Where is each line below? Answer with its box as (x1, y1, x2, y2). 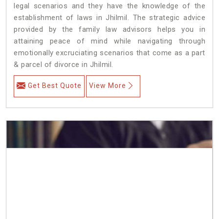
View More (89, 81, 126, 89)
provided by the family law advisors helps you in (14, 24, 205, 34)
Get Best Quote (28, 81, 82, 89)
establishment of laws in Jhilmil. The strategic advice (14, 13, 205, 22)
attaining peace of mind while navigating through (14, 36, 205, 45)
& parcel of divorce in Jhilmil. (14, 60, 113, 69)
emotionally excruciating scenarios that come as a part (14, 48, 205, 57)
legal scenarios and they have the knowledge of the (14, 1, 205, 10)
